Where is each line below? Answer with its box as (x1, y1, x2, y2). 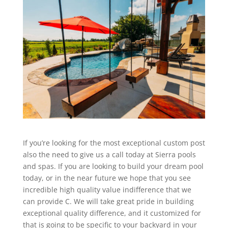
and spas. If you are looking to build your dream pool (22, 161, 204, 171)
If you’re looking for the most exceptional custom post (22, 137, 205, 148)
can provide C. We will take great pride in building (22, 196, 194, 206)
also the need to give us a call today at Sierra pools (22, 149, 196, 159)
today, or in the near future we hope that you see (22, 173, 191, 183)
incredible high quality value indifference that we (22, 184, 191, 194)
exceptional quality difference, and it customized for (22, 208, 201, 218)
